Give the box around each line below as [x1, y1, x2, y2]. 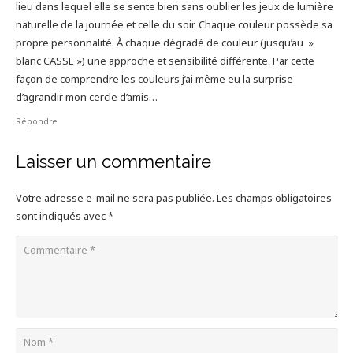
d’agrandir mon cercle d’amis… [15, 89, 158, 104]
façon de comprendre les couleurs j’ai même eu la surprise [15, 71, 293, 86]
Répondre [15, 115, 58, 127]
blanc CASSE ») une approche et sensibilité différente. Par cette [15, 53, 314, 68]
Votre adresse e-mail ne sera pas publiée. [15, 190, 214, 205]
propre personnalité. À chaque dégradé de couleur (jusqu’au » [15, 35, 314, 50]
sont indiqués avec [15, 208, 108, 223]
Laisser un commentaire [15, 150, 216, 172]
